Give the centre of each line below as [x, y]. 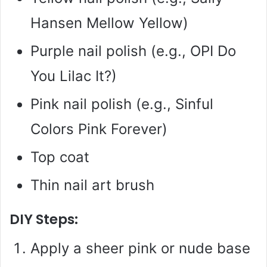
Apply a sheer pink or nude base [140, 248]
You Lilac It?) [74, 76]
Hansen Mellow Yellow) [109, 23]
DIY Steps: [44, 220]
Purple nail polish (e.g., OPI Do [133, 51]
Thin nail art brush [92, 185]
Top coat [60, 157]
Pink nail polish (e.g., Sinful [122, 104]
